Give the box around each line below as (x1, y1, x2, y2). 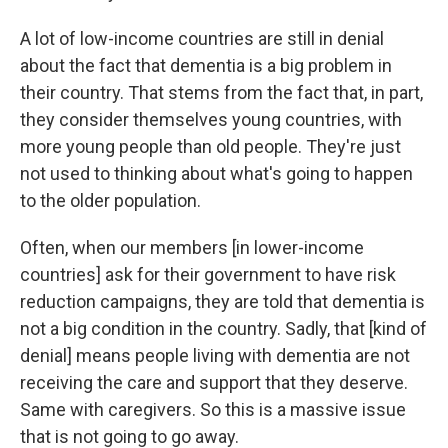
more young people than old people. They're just (20, 136, 401, 157)
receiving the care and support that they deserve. (20, 372, 408, 393)
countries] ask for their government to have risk (20, 264, 396, 285)
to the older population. (20, 190, 201, 211)
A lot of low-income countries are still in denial (20, 28, 384, 49)
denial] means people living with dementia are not (20, 345, 410, 366)
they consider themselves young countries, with (20, 109, 402, 130)
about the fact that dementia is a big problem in (20, 55, 392, 76)
